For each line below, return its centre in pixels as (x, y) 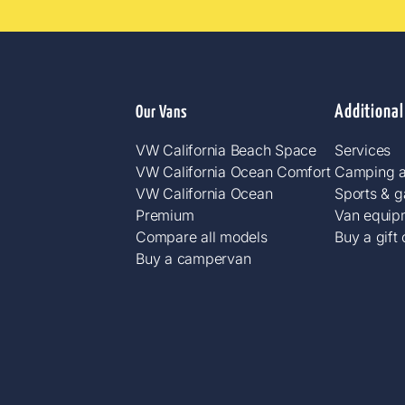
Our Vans (162, 112)
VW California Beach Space (226, 150)
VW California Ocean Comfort (233, 171)
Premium (165, 215)
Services (363, 150)
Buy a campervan (193, 258)
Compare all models (202, 236)
